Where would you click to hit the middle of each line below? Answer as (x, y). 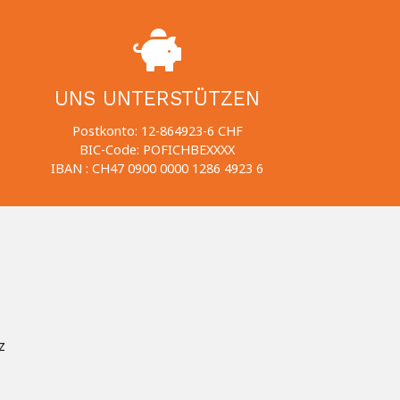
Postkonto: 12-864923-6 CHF (157, 131)
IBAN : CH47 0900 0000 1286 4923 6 (157, 169)
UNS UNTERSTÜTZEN (157, 98)
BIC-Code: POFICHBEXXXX (157, 150)
